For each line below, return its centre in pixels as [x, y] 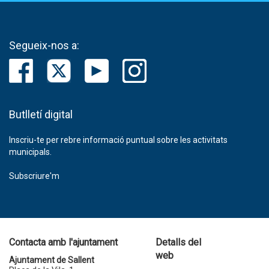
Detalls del [178, 242]
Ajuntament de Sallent [52, 260]
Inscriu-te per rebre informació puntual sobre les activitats [118, 140]
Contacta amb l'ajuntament [63, 242]
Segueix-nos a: [44, 45]
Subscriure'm [34, 176]
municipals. [30, 152]
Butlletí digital [41, 114]
